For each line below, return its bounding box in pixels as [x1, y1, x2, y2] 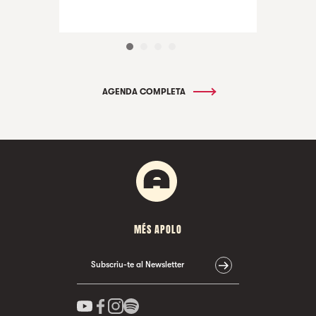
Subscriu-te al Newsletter [91, 259, 184, 269]
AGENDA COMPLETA [102, 86, 188, 97]
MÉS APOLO [134, 221, 182, 237]
